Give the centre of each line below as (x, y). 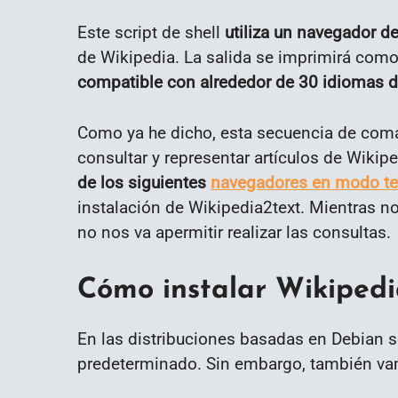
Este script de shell (151, 32)
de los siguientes (144, 182)
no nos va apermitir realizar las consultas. (234, 232)
